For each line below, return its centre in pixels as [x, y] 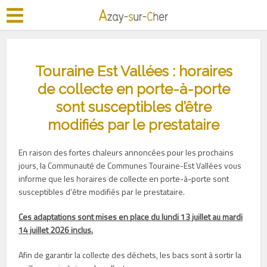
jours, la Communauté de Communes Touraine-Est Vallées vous [130, 165]
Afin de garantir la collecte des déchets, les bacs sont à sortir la [130, 255]
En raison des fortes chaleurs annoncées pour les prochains [126, 152]
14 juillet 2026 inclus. [56, 230]
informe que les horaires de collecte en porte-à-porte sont [124, 178]
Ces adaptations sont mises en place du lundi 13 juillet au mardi [131, 217]
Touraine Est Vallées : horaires [133, 71]
